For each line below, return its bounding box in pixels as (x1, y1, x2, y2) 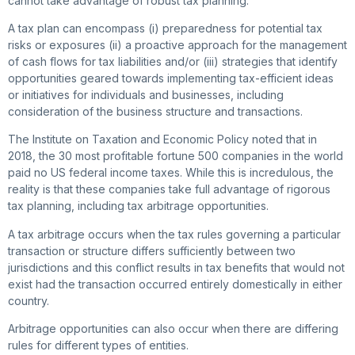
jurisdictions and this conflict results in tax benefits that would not (8, 260, 345, 274)
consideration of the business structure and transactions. (8, 104, 303, 118)
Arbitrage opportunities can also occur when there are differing (8, 322, 338, 336)
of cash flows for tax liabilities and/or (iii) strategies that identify (8, 54, 338, 68)
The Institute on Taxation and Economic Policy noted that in (8, 132, 317, 147)
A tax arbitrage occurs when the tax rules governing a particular (8, 227, 341, 241)
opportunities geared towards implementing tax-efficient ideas (8, 71, 334, 85)
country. (8, 293, 49, 307)
